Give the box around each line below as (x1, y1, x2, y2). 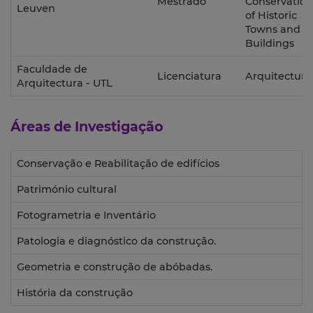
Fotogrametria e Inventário (17, 209, 156, 222)
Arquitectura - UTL (17, 77, 112, 90)
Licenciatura (157, 70, 221, 83)
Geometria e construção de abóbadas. (17, 261, 212, 274)
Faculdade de (17, 63, 87, 76)
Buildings (245, 37, 294, 50)
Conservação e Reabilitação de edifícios (17, 157, 219, 170)
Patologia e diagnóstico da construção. (17, 235, 216, 248)
